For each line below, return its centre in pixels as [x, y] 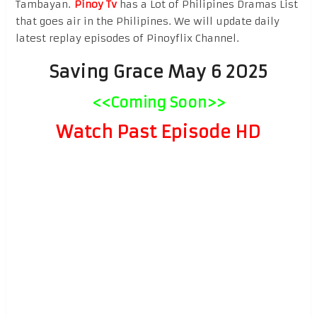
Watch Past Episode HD [158, 132]
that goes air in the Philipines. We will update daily [147, 21]
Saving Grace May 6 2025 [158, 72]
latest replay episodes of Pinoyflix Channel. [127, 38]
